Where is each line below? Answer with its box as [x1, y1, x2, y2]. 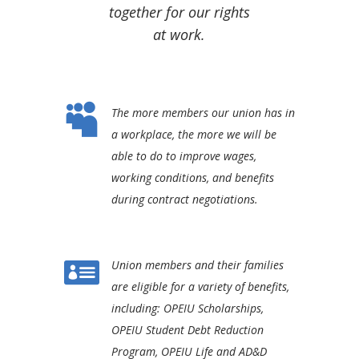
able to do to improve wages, [111, 148, 256, 164]
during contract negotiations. [111, 192, 258, 208]
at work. [153, 25, 206, 45]
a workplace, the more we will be [111, 127, 276, 143]
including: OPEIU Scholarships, [111, 301, 264, 317]
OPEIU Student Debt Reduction [111, 322, 264, 338]
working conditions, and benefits [111, 170, 274, 186]
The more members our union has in [111, 105, 295, 121]
